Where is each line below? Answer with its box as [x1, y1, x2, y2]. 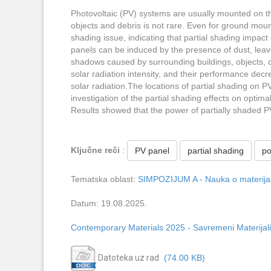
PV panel [135, 145, 169, 155]
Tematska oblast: [71, 174, 138, 184]
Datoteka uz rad [96, 252, 159, 263]
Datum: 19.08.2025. [71, 198, 147, 208]
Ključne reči [71, 145, 122, 155]
